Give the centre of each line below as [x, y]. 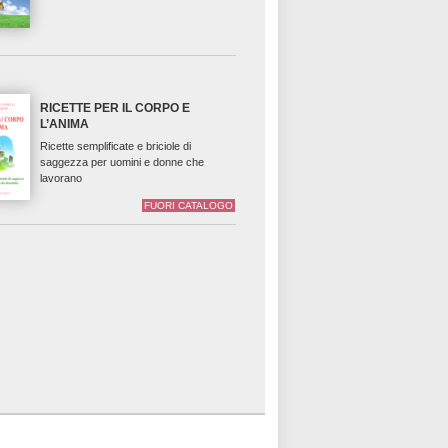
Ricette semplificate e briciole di [116, 146]
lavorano [61, 178]
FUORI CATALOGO [189, 206]
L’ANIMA [65, 124]
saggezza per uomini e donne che [122, 162]
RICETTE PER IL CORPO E [115, 108]
